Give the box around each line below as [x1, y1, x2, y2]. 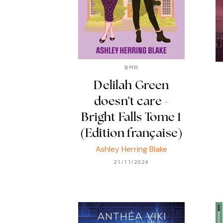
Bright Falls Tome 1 [81, 111, 182, 124]
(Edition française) [80, 127, 183, 140]
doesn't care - [94, 96, 169, 108]
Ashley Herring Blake [96, 143, 167, 154]
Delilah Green [94, 80, 169, 92]
